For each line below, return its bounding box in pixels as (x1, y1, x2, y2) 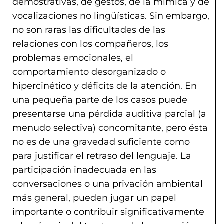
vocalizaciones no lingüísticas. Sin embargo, (12, 10, 209, 21)
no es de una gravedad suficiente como (12, 136, 190, 147)
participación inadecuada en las (12, 164, 156, 175)
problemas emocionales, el (12, 52, 133, 63)
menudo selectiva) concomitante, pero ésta (12, 122, 208, 133)
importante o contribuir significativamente (12, 206, 204, 217)
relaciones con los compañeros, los (12, 38, 168, 49)
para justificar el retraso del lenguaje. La (12, 150, 191, 161)
